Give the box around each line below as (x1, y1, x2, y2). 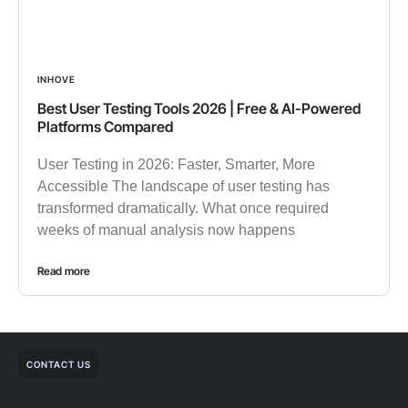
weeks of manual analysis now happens (37, 221, 295, 238)
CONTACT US (26, 358, 91, 370)
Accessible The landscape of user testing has (37, 178, 330, 194)
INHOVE (37, 73, 76, 85)
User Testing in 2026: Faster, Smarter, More (37, 156, 315, 172)
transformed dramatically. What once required (37, 199, 329, 216)
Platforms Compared (37, 117, 173, 136)
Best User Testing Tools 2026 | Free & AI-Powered (37, 98, 361, 117)
